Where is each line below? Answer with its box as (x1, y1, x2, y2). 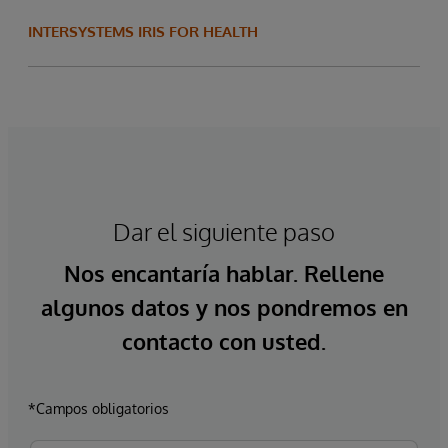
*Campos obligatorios (28, 400, 169, 417)
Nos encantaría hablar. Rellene (64, 259, 384, 287)
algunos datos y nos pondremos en (40, 293, 408, 321)
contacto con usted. (122, 327, 326, 355)
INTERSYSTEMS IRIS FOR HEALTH (28, 22, 258, 41)
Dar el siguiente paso (113, 216, 335, 247)
